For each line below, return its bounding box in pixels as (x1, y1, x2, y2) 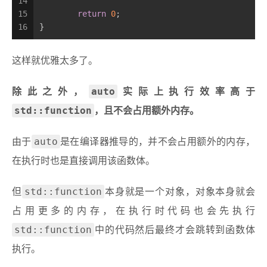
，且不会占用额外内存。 (94, 106, 199, 116)
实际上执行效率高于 (117, 87, 256, 97)
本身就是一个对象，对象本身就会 (104, 187, 255, 197)
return (77, 9, 106, 18)
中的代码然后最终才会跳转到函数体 (94, 225, 255, 235)
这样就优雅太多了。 (12, 56, 98, 66)
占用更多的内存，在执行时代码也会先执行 (12, 206, 255, 216)
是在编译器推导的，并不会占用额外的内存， (60, 137, 256, 147)
